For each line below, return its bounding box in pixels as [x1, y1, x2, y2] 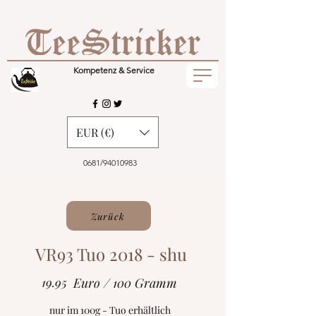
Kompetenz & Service [73, 65, 154, 75]
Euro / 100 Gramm [73, 274, 177, 291]
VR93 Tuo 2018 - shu [35, 243, 187, 265]
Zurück [90, 209, 126, 222]
